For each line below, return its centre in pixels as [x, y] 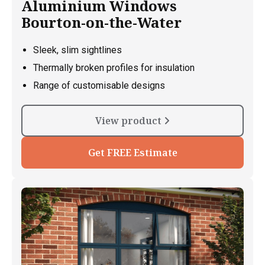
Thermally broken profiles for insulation [114, 68]
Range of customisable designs [99, 86]
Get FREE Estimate [132, 153]
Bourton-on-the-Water [101, 22]
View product [130, 121]
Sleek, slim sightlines [77, 50]
